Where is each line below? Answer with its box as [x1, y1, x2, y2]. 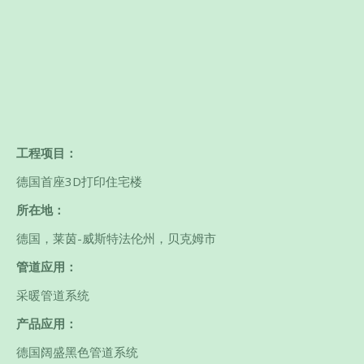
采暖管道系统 [16, 287, 89, 304]
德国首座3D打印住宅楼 [16, 173, 142, 190]
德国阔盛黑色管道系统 [16, 344, 138, 361]
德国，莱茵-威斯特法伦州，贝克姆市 [16, 230, 216, 247]
